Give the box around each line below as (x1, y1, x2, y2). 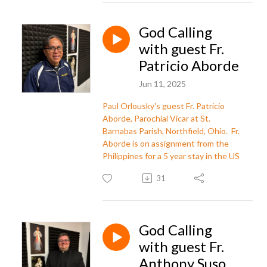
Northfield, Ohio (166, 125, 226, 136)
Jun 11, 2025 (139, 78, 186, 89)
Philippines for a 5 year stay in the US (103, 150, 240, 161)
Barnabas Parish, (103, 125, 166, 136)
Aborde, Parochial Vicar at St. (103, 113, 210, 123)
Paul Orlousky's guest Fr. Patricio (103, 100, 225, 111)
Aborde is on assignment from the (103, 138, 229, 148)
